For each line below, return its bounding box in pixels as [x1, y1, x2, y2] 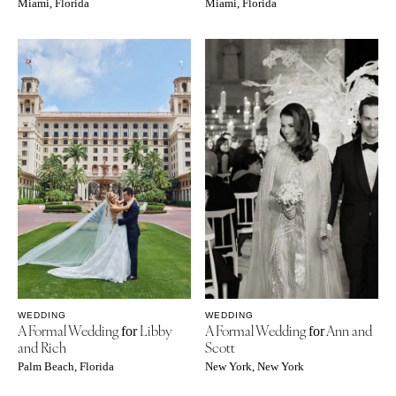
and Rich [18, 337, 66, 356]
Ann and [324, 320, 373, 339]
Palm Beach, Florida [18, 360, 114, 373]
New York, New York [205, 360, 305, 373]
